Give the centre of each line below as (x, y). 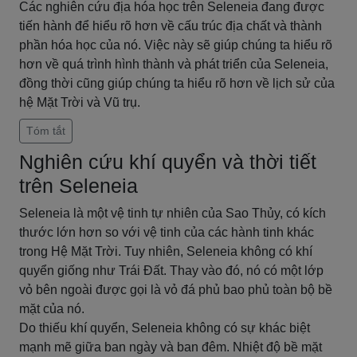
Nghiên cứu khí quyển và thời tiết (168, 162)
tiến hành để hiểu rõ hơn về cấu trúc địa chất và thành (171, 26)
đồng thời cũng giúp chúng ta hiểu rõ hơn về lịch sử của (177, 83)
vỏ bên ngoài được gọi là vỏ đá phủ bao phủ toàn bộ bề (176, 290)
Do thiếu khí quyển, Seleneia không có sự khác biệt (165, 328)
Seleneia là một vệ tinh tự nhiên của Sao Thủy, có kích (173, 213)
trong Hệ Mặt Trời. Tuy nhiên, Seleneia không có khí (166, 251)
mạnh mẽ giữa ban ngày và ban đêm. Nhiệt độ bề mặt (171, 347)
